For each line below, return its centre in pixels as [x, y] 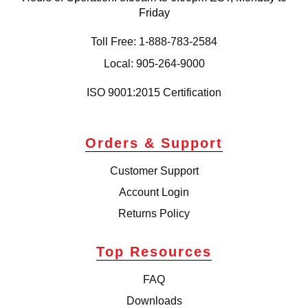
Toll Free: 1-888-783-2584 [154, 41]
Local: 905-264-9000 [154, 63]
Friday [154, 12]
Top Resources [154, 251]
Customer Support [154, 170]
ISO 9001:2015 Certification [154, 92]
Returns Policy [154, 213]
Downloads [154, 300]
